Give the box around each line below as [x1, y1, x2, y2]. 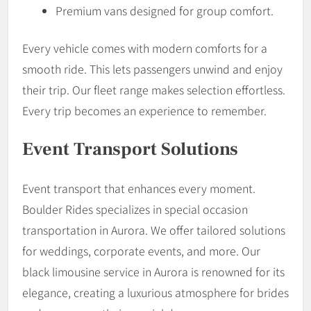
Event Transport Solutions [22, 137, 238, 161]
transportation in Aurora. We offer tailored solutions [22, 221, 285, 238]
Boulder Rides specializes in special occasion [22, 200, 248, 217]
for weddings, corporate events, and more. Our [22, 242, 260, 259]
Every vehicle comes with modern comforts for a [22, 40, 267, 57]
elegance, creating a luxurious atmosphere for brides [22, 283, 289, 301]
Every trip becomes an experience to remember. [22, 102, 267, 119]
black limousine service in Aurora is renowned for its [22, 262, 285, 280]
